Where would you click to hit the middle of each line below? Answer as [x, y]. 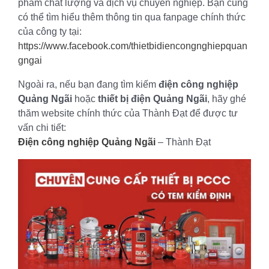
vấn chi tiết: [42, 127]
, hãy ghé [227, 98]
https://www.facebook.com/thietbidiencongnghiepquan [133, 46]
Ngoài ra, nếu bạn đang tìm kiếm [88, 84]
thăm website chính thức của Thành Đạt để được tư [128, 113]
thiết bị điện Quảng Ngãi [153, 98]
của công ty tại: [50, 31]
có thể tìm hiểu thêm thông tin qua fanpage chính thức [132, 17]
